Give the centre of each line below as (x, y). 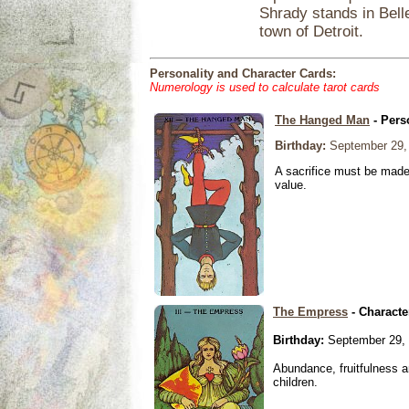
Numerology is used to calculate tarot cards (265, 87)
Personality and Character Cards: (243, 73)
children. (295, 382)
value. (291, 185)
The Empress (310, 312)
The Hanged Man (322, 120)
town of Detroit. (311, 32)
